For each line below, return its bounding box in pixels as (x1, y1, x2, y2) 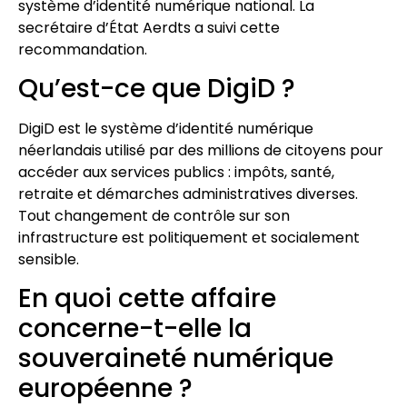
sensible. (18, 249, 79, 271)
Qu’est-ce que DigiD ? (18, 71, 295, 107)
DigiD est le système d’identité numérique (18, 118, 313, 140)
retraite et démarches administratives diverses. (18, 184, 358, 205)
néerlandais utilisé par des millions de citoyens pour (18, 140, 383, 162)
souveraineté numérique (18, 341, 333, 377)
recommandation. (18, 38, 147, 60)
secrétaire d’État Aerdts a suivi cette (18, 16, 280, 38)
